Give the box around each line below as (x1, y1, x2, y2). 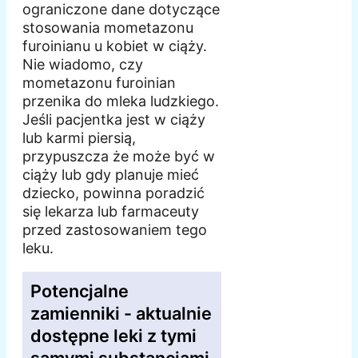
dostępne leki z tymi (30, 325, 197, 347)
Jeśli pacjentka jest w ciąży (22, 111, 205, 129)
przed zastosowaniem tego (22, 221, 207, 239)
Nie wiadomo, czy (22, 56, 143, 74)
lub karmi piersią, (22, 129, 136, 147)
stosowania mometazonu (22, 19, 193, 37)
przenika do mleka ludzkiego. (22, 93, 219, 110)
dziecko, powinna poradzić (22, 185, 205, 202)
